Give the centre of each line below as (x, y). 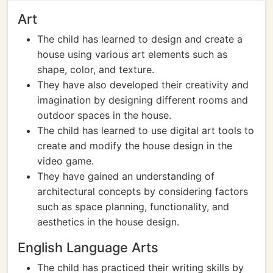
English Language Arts (88, 247)
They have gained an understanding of (126, 176)
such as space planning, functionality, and (133, 207)
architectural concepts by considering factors (143, 191)
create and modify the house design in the (135, 146)
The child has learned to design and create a (140, 39)
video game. (66, 161)
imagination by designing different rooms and (143, 100)
